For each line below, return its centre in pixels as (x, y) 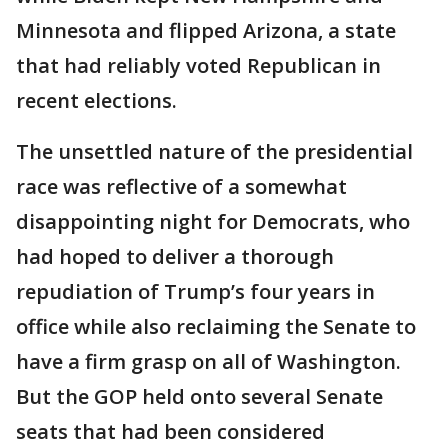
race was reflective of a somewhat (181, 186)
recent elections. (96, 100)
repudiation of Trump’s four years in (195, 291)
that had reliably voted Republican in (198, 65)
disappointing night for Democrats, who (213, 221)
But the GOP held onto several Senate (199, 396)
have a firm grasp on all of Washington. (208, 361)
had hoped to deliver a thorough (175, 256)
